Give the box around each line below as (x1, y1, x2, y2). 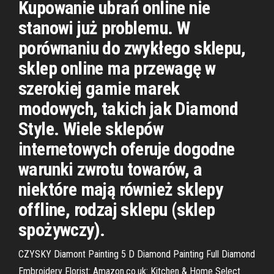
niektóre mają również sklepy (18, 179, 223, 200)
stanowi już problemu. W (18, 17, 190, 39)
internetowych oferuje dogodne (18, 138, 235, 160)
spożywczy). (18, 219, 105, 240)
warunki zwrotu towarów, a (18, 158, 202, 180)
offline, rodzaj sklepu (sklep (18, 199, 215, 220)
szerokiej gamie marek (18, 78, 180, 99)
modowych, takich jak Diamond (18, 98, 239, 119)
